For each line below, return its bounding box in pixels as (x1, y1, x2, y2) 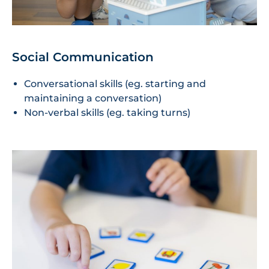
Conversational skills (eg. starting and (24, 78, 206, 90)
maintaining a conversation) (24, 92, 162, 104)
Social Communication (12, 50, 154, 65)
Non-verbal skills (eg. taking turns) (24, 107, 190, 119)
